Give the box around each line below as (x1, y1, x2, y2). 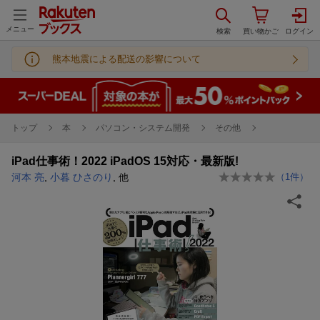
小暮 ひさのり (50, 171, 113, 183)
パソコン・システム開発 (96, 122, 190, 133)
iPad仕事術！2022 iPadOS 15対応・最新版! (11, 154, 239, 167)
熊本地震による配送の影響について (52, 54, 201, 64)
